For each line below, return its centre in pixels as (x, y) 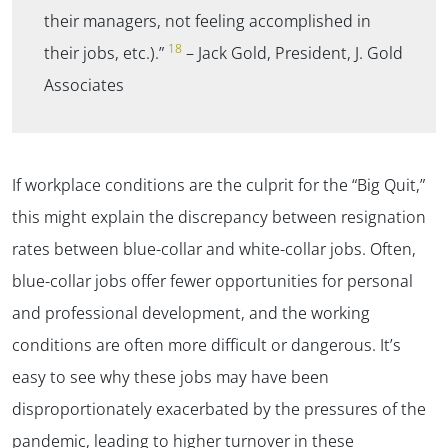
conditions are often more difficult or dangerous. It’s (206, 345)
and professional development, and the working (191, 313)
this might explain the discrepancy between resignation (219, 217)
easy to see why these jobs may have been (170, 377)
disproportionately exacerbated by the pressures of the (219, 409)
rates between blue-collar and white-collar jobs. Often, (214, 249)
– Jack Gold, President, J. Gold (292, 53)
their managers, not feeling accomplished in (207, 21)
